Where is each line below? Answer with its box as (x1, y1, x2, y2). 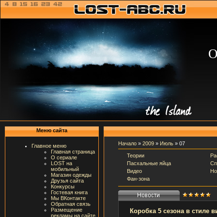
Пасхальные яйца (127, 160, 171, 166)
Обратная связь (51, 201, 91, 207)
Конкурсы (51, 184, 75, 189)
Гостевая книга (51, 189, 88, 195)
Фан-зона (127, 175, 150, 182)
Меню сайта (36, 127, 67, 133)
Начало (118, 140, 137, 146)
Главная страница (51, 149, 95, 155)
